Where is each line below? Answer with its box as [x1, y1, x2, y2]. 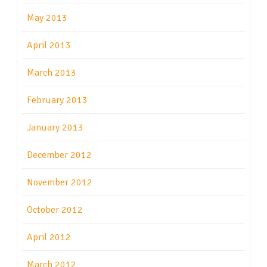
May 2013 [27, 12, 67, 24]
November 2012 [27, 176, 92, 189]
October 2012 [27, 204, 83, 216]
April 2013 [27, 39, 71, 52]
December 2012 [27, 149, 92, 162]
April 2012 [27, 231, 71, 244]
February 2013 [27, 94, 88, 107]
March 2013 [27, 67, 76, 79]
